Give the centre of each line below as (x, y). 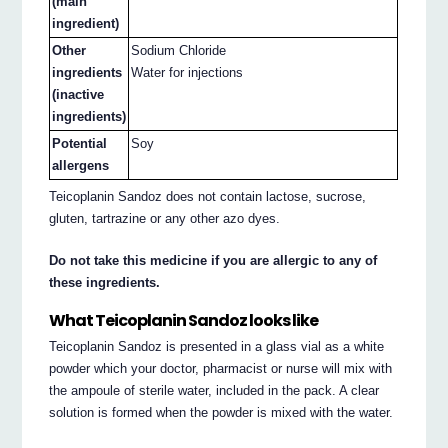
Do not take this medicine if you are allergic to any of (213, 261)
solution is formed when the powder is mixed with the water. (221, 413)
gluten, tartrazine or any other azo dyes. (165, 219)
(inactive (78, 94)
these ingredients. (105, 283)
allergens (81, 165)
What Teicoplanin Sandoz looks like (184, 320)
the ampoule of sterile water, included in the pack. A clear (214, 391)
